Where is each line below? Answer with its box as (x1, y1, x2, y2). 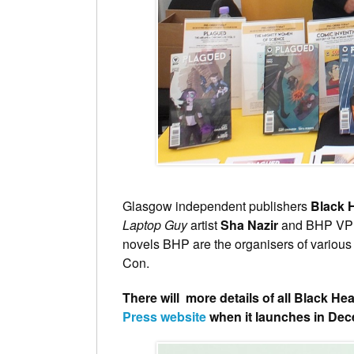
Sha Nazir (220, 216, 278, 235)
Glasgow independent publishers (122, 197, 311, 216)
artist (187, 216, 220, 235)
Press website (122, 307, 209, 326)
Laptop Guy (122, 216, 187, 235)
